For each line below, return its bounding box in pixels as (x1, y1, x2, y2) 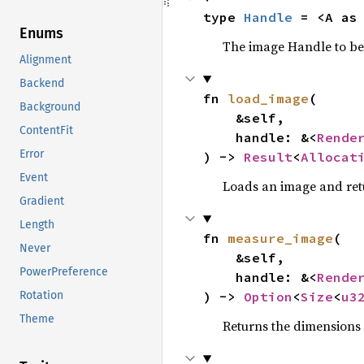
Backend (19, 76, 64, 91)
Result (243, 149, 292, 165)
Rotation (19, 288, 63, 303)
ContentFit (19, 123, 73, 138)
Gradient (19, 194, 64, 209)
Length (19, 218, 54, 232)
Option (243, 288, 292, 305)
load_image (227, 90, 309, 106)
